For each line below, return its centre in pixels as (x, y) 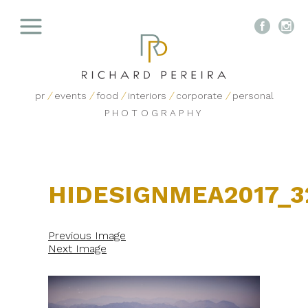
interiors (147, 96)
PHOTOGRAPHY (154, 113)
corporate (199, 96)
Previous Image (87, 236)
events (70, 96)
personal (253, 96)
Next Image (77, 249)
